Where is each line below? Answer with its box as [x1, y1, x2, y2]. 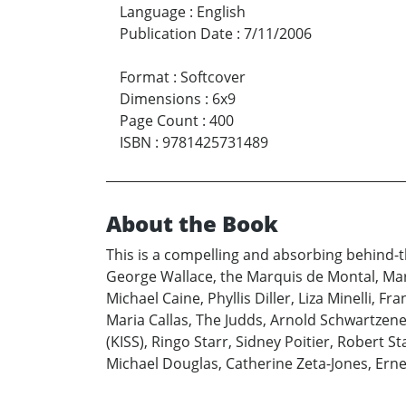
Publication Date [120, 24, 233, 44]
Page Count [120, 111, 198, 131]
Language [120, 2, 186, 23]
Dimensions [120, 89, 201, 110]
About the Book [106, 208, 278, 239]
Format [120, 67, 169, 88]
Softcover [180, 67, 246, 88]
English [197, 2, 246, 23]
